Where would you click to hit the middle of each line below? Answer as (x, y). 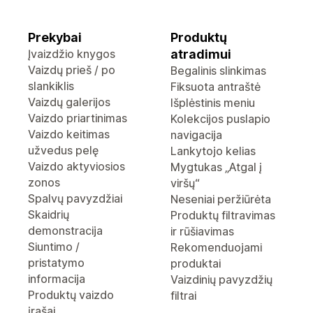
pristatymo (56, 263)
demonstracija (65, 231)
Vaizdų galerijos (69, 102)
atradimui (201, 54)
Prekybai (55, 37)
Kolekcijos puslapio (220, 119)
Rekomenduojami (216, 247)
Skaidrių (49, 214)
